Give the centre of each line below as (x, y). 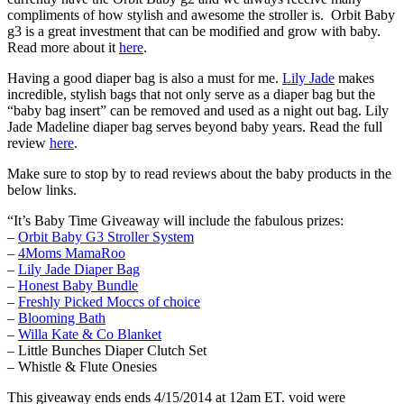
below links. (42, 189)
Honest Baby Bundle (78, 285)
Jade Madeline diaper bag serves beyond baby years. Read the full (195, 126)
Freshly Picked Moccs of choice (109, 301)
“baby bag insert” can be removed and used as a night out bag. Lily (198, 110)
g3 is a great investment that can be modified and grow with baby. (194, 31)
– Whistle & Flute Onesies (82, 366)
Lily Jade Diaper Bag (79, 269)
